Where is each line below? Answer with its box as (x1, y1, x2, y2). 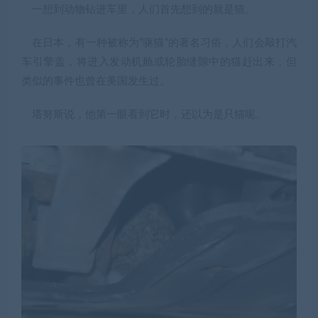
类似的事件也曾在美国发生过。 (21, 75, 170, 87)
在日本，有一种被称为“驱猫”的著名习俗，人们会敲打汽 (21, 37, 297, 48)
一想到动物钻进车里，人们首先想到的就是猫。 (21, 4, 256, 15)
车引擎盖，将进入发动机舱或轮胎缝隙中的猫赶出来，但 (21, 56, 297, 67)
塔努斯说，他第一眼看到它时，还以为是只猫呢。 (21, 109, 266, 120)
